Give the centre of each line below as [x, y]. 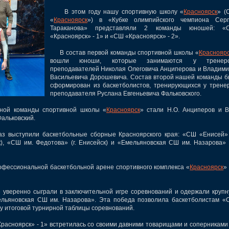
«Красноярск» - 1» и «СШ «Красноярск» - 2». [115, 36]
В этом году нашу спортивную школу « [117, 12]
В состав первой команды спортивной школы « [124, 52]
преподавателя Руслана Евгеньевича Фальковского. [126, 93]
